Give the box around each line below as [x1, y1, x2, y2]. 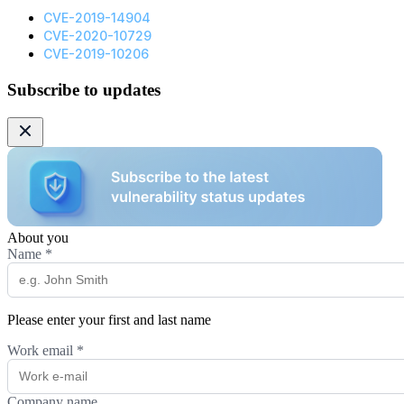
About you [7, 229, 69, 245]
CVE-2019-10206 [43, 46, 149, 62]
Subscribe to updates [7, 80, 161, 100]
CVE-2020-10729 [43, 28, 151, 44]
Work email [7, 342, 77, 358]
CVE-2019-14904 [43, 10, 151, 26]
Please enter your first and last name [7, 311, 211, 327]
